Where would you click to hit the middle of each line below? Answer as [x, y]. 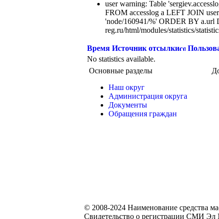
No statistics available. [121, 59]
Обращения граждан [143, 114]
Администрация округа [148, 96]
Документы [128, 105]
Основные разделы [121, 71]
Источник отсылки [146, 48]
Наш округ [127, 87]
